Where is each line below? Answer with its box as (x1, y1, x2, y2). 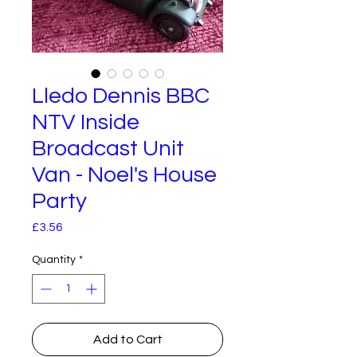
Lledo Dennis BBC (32, 84, 210, 108)
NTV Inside (32, 111, 139, 134)
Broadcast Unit (32, 137, 184, 160)
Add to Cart (92, 333, 163, 346)
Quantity (32, 254, 76, 265)
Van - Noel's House (32, 163, 217, 186)
